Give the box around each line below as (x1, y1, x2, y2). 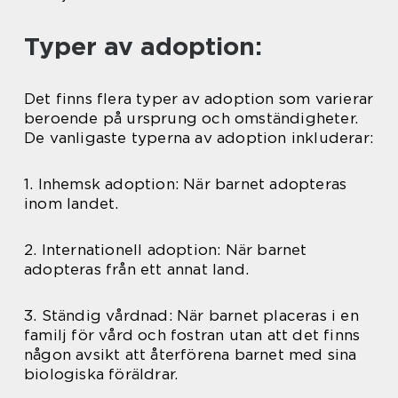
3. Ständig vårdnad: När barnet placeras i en (24, 306, 359, 324)
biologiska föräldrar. (24, 364, 179, 383)
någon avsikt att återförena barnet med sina (24, 345, 357, 363)
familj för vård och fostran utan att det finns (24, 325, 361, 344)
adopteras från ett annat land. (24, 259, 249, 278)
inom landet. (24, 194, 119, 212)
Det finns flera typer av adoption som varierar (24, 89, 374, 107)
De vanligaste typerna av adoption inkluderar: (24, 128, 374, 147)
